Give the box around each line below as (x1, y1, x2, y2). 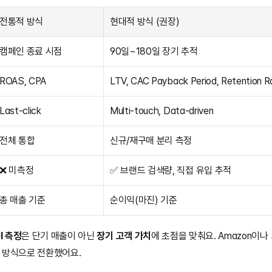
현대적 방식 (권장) (110, 16, 180, 27)
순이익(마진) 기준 (110, 194, 177, 206)
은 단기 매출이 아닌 (21, 230, 97, 242)
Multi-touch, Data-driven (110, 105, 214, 117)
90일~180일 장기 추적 (110, 46, 198, 57)
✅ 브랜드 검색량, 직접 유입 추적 (110, 165, 231, 176)
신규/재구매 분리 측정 (110, 135, 192, 146)
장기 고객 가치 (97, 230, 151, 242)
